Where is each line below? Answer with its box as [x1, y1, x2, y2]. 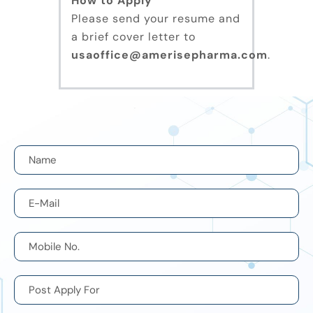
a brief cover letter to [71, 29, 196, 45]
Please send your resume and [71, 11, 240, 27]
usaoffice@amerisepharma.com [71, 48, 268, 63]
